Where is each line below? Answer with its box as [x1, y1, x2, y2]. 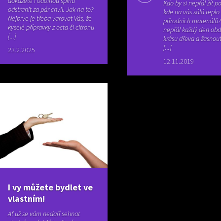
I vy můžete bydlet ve [8, 182, 93, 193]
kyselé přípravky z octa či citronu [8, 23, 95, 32]
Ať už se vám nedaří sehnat [8, 209, 80, 219]
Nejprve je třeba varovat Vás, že [8, 14, 92, 23]
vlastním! [8, 193, 45, 205]
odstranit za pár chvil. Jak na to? [8, 5, 94, 14]
